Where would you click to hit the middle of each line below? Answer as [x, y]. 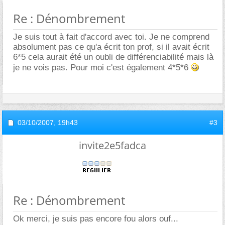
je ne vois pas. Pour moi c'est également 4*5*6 [102, 67]
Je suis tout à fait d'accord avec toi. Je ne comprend [111, 37]
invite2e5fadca [113, 145]
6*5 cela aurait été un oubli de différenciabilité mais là [113, 57]
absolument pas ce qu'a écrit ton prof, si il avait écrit [111, 47]
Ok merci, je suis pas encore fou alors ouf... [96, 218]
